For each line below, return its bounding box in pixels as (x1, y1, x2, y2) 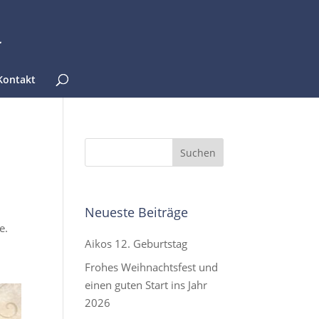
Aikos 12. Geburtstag (85, 236, 188, 251)
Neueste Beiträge (85, 204, 189, 221)
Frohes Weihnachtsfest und (85, 259, 219, 274)
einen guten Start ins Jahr (85, 277, 208, 292)
